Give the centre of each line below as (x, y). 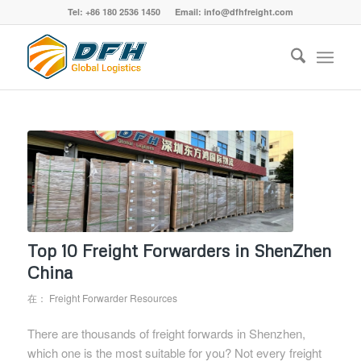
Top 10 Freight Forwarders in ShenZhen (179, 250)
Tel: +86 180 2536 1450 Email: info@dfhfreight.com (180, 12)
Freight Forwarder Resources (113, 297)
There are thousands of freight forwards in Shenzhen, (166, 334)
